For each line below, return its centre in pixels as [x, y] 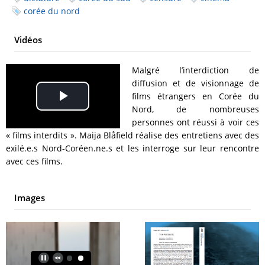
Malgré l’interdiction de [195, 70]
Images [30, 198]
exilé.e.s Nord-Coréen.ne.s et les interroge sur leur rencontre [132, 148]
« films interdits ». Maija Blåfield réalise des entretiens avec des [132, 135]
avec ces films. [34, 161]
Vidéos [28, 40]
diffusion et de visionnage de [195, 83]
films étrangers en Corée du [195, 96]
